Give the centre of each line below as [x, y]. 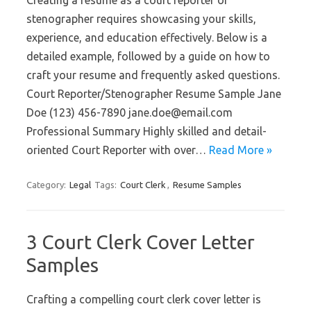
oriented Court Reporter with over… [118, 150]
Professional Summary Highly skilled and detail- [146, 131]
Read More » [241, 150]
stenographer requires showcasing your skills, [141, 19]
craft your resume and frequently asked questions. [153, 75]
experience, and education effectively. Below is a [147, 37]
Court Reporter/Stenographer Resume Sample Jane [154, 94]
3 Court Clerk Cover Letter [141, 242]
